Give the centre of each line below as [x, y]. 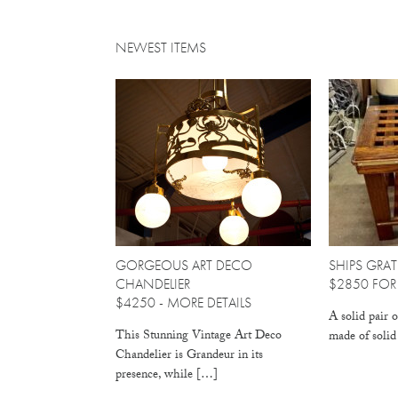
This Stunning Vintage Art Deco [199, 336]
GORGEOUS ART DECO [184, 266]
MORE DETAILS [209, 303]
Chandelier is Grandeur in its [189, 356]
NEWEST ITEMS [161, 48]
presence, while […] [167, 375]
